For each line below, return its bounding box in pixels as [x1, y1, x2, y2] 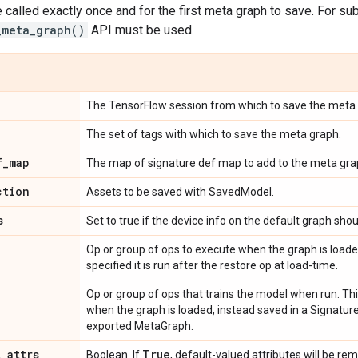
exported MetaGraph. [86, 320, 193, 332]
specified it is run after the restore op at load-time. [86, 259, 338, 272]
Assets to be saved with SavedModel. [86, 185, 274, 198]
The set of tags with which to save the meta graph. [86, 128, 341, 141]
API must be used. [88, 22, 194, 38]
